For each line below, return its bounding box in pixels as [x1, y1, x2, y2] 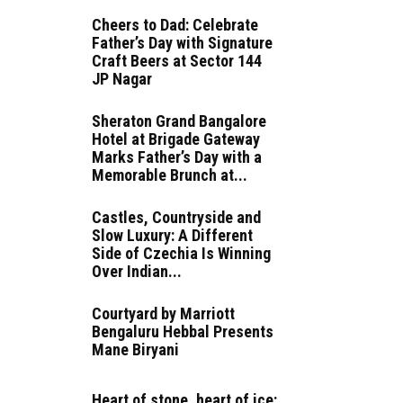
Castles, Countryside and [92, 208, 261, 228]
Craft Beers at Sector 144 [92, 51, 262, 71]
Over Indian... [92, 262, 182, 282]
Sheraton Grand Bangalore [92, 112, 266, 131]
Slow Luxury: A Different [92, 226, 253, 246]
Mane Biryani [92, 340, 179, 360]
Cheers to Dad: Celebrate [92, 15, 258, 35]
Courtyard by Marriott [92, 304, 235, 324]
